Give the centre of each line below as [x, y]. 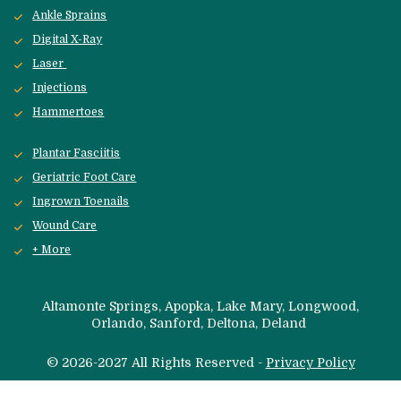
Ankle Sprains [70, 16]
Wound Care [65, 226]
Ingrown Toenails [81, 202]
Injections [60, 88]
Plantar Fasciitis [77, 154]
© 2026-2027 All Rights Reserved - [156, 362]
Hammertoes [68, 112]
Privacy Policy [310, 362]
